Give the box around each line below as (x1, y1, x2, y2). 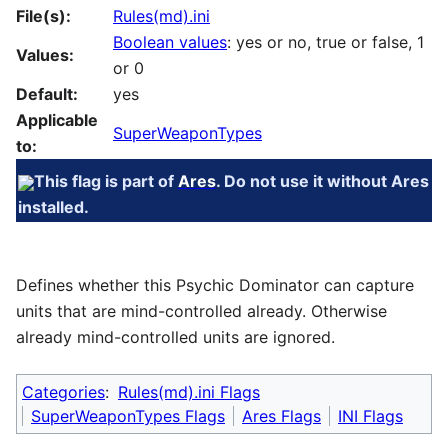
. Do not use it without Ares (215, 171, 429, 192)
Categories (22, 381, 105, 402)
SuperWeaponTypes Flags (31, 405, 225, 426)
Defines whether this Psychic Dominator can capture (16, 274, 414, 295)
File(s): (16, 5, 71, 26)
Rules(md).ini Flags (118, 381, 260, 402)
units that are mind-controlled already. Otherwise (16, 300, 387, 321)
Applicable (16, 109, 98, 130)
